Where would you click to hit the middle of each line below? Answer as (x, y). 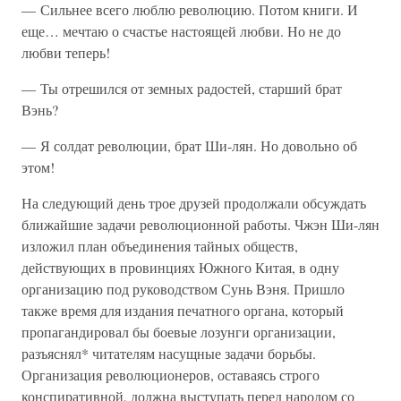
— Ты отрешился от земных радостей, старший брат (182, 88)
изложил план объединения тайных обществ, (160, 246)
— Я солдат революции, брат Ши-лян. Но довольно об (189, 145)
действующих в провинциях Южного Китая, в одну (180, 267)
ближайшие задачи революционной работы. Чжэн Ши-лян (200, 224)
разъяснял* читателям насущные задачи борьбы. (169, 353)
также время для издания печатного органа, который (183, 310)
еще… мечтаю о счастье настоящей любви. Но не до (181, 31)
